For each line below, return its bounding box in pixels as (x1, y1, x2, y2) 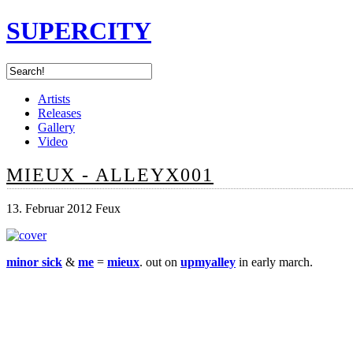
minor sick (6, 255, 62, 269)
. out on (139, 255, 180, 269)
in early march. (236, 255, 313, 269)
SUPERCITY (6, 17, 151, 46)
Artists (38, 91, 70, 106)
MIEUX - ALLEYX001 (6, 164, 214, 185)
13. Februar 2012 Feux (6, 201, 121, 215)
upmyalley (180, 255, 236, 269)
